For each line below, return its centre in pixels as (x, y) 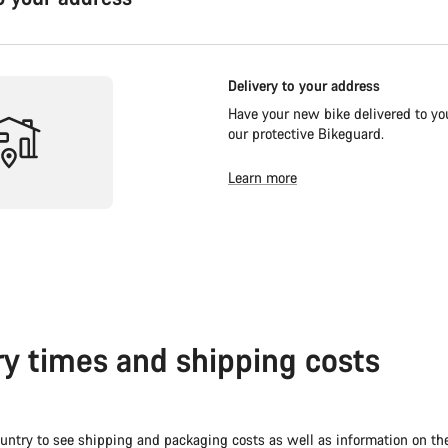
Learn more (262, 177)
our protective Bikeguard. (305, 133)
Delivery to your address (303, 85)
